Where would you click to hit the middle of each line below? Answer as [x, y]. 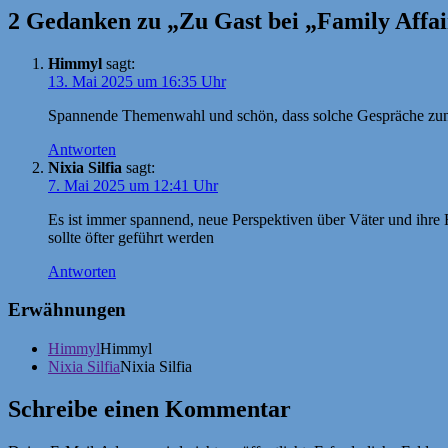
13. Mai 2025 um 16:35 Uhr [137, 81]
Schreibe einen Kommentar [149, 408]
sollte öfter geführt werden [131, 237]
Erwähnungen [67, 310]
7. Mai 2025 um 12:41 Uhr [133, 185]
